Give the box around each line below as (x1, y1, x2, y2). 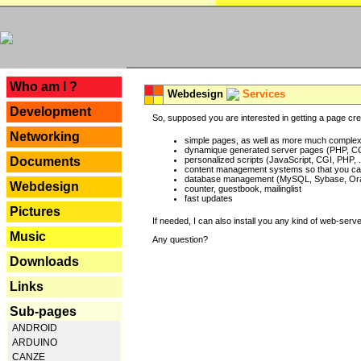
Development (10, 105, 91, 118)
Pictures (10, 205, 60, 218)
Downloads (10, 255, 79, 268)
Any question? (152, 234, 208, 244)
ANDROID (10, 322, 57, 334)
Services (243, 88, 285, 100)
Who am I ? (10, 80, 77, 93)
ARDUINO (10, 337, 57, 348)
